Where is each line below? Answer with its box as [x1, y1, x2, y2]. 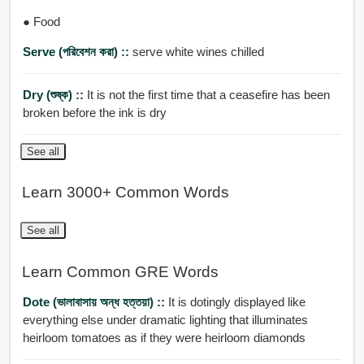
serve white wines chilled [132, 44, 264, 58]
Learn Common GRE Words [21, 262, 219, 280]
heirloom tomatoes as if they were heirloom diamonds [22, 331, 305, 345]
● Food [22, 14, 60, 28]
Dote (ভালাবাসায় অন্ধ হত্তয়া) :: [22, 295, 168, 310]
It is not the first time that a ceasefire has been [86, 87, 330, 102]
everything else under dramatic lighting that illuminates [22, 313, 308, 327]
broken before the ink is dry [22, 105, 167, 119]
